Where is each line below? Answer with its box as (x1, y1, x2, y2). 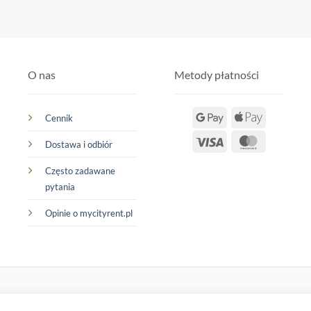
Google (222, 110, 253, 122)
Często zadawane (44, 165, 115, 176)
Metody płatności (174, 68, 260, 81)
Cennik (44, 112, 73, 124)
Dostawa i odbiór (44, 139, 112, 150)
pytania (44, 181, 75, 192)
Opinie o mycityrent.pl (44, 208, 133, 219)
